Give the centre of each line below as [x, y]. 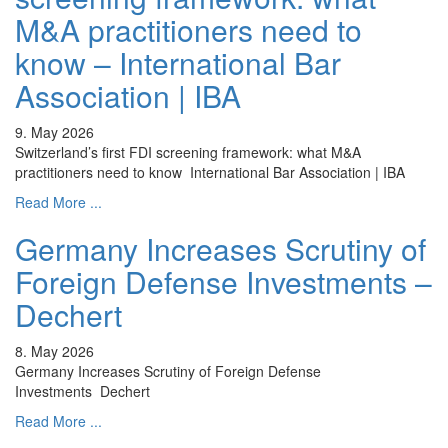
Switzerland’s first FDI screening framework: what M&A [188, 152]
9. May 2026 [54, 132]
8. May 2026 [54, 351]
